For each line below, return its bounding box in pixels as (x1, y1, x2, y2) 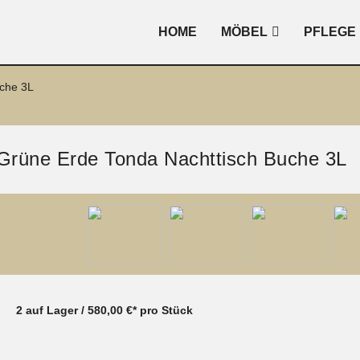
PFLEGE (303, 25, 356, 39)
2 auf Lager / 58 (15, 304, 100, 317)
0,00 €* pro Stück (100, 304, 193, 317)
